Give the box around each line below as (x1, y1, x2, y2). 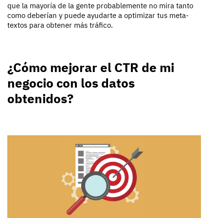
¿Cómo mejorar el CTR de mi (7, 59, 174, 76)
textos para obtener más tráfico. (7, 20, 113, 30)
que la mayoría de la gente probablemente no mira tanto (7, 1, 193, 11)
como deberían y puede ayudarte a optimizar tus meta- (7, 11, 189, 20)
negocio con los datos (7, 74, 135, 91)
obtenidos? (7, 90, 73, 107)
